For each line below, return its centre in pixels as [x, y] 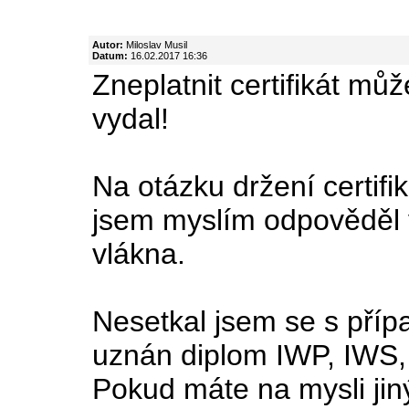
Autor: [108, 44]
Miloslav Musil [155, 44]
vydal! [131, 118]
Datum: [110, 55]
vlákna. [139, 253]
